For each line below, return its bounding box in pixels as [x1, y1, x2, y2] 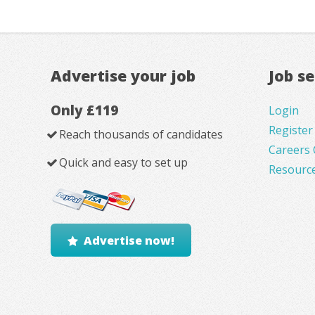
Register [269, 122, 313, 139]
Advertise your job [51, 65, 195, 86]
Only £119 [51, 101, 118, 120]
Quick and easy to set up [58, 155, 188, 171]
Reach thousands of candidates [58, 127, 223, 143]
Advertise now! [84, 232, 174, 248]
